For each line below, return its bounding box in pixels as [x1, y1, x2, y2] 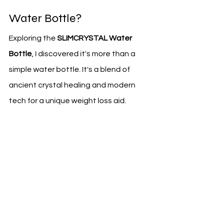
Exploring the [9, 34, 57, 43]
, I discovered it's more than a [32, 50, 137, 58]
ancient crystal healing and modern [9, 81, 137, 89]
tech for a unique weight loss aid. [9, 97, 126, 105]
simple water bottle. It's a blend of [9, 66, 131, 74]
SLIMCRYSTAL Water [57, 34, 133, 43]
